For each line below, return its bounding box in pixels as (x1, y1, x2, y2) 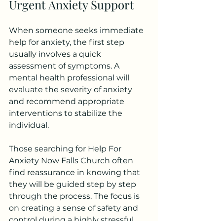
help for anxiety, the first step (9, 37, 126, 47)
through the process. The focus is (9, 191, 142, 201)
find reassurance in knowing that (9, 168, 142, 178)
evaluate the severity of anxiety (9, 85, 134, 95)
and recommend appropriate (9, 97, 126, 107)
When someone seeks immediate (9, 26, 146, 36)
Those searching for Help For (9, 144, 123, 154)
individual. (9, 120, 49, 130)
